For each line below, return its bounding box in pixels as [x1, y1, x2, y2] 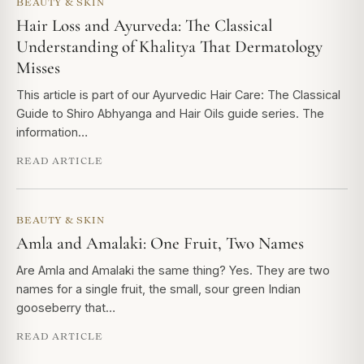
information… [16, 125, 88, 139]
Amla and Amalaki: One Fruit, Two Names [16, 233, 304, 253]
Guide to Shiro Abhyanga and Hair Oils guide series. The [16, 106, 324, 120]
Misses [16, 58, 60, 78]
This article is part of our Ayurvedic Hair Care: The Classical [16, 88, 340, 102]
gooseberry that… [16, 301, 115, 314]
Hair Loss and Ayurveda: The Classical [16, 15, 272, 36]
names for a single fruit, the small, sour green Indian [16, 282, 301, 296]
